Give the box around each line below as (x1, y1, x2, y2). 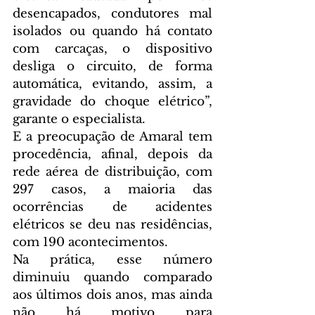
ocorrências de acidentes (13, 200, 212, 215)
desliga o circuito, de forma (13, 59, 212, 75)
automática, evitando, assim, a (13, 77, 212, 92)
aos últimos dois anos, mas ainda (13, 288, 212, 303)
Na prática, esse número (13, 252, 212, 268)
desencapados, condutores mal (13, 6, 212, 22)
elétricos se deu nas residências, (13, 217, 212, 233)
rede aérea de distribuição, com (13, 165, 212, 180)
